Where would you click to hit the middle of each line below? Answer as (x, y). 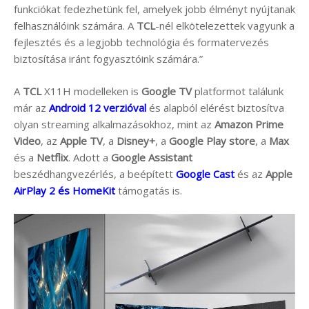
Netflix (52, 157)
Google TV (167, 91)
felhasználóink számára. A (75, 26)
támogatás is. (149, 190)
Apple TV (81, 140)
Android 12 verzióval (98, 107)
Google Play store (212, 140)
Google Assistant (152, 157)
